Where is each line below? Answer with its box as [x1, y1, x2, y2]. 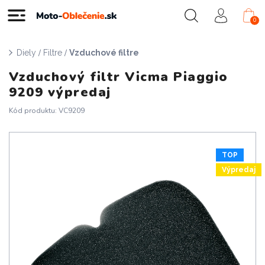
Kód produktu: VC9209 [9, 106, 85, 115]
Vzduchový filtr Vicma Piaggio [9, 68, 228, 86]
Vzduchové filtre [69, 48, 139, 57]
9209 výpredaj [9, 83, 111, 101]
